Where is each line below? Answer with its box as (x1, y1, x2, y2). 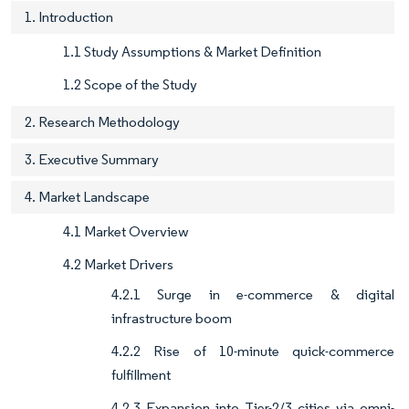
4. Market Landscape (25, 188, 150, 206)
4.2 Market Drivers (63, 256, 173, 274)
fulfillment (111, 366, 171, 384)
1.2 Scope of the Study (63, 76, 197, 94)
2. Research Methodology (25, 113, 180, 131)
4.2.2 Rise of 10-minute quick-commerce (111, 342, 394, 361)
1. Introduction (25, 8, 113, 26)
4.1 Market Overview (63, 223, 189, 241)
